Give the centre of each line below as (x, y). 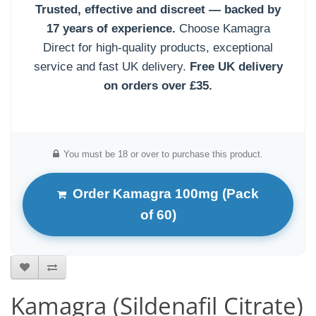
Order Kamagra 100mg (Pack (166, 194)
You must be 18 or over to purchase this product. (163, 154)
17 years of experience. (111, 29)
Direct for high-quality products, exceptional (158, 48)
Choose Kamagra (223, 29)
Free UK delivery (236, 67)
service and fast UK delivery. (111, 67)
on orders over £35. (158, 86)
